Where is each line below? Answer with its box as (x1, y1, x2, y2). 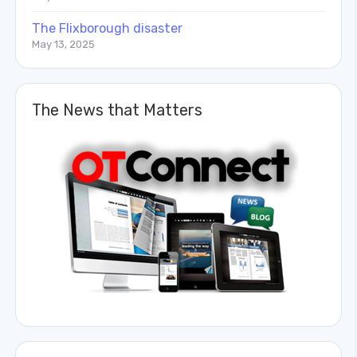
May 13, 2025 (32, 37, 95, 50)
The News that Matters (32, 100, 202, 120)
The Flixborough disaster (32, 20, 182, 36)
